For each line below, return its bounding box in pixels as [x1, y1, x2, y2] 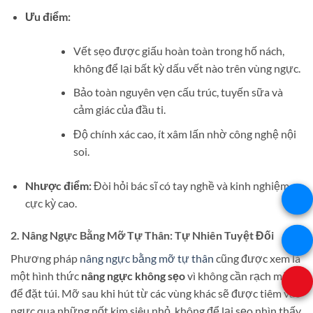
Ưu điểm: [24, 9, 71, 23]
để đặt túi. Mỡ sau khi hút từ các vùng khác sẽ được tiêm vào [10, 286, 301, 300]
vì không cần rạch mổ [185, 268, 289, 282]
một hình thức [10, 268, 81, 282]
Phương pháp [10, 251, 80, 265]
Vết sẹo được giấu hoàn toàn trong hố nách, [73, 43, 284, 57]
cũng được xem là [214, 251, 300, 265]
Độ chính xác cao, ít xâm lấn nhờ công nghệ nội [73, 126, 296, 140]
